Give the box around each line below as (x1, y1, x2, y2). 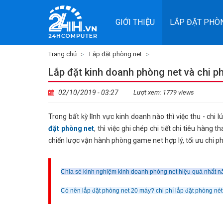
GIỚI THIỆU (115, 17, 155, 27)
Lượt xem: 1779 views (133, 89, 194, 96)
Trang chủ (48, 50, 77, 58)
